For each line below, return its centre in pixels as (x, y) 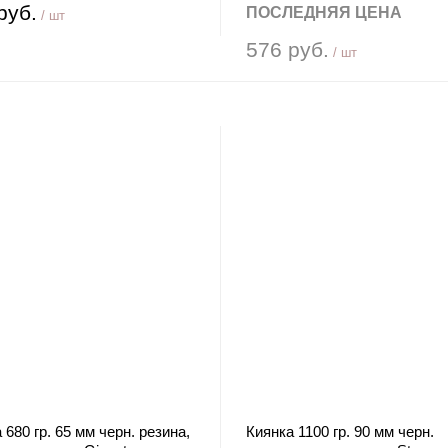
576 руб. (287, 49)
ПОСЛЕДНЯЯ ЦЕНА (323, 12)
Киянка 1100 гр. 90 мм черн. (339, 431)
